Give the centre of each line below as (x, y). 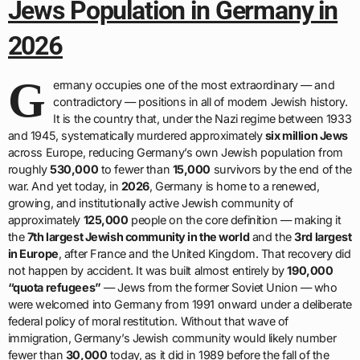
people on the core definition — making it (235, 220)
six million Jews (306, 135)
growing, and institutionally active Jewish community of (150, 203)
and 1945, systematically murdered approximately (136, 135)
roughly (29, 169)
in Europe (33, 254)
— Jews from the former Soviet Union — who (219, 287)
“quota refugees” (54, 287)
